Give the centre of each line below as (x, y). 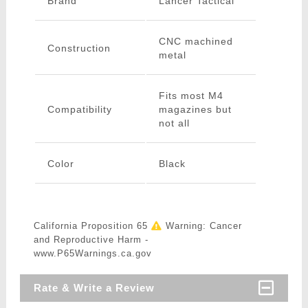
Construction (79, 48)
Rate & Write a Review (94, 288)
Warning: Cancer (202, 226)
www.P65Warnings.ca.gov (92, 254)
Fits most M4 (191, 96)
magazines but (195, 110)
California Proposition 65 (92, 226)
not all (174, 123)
